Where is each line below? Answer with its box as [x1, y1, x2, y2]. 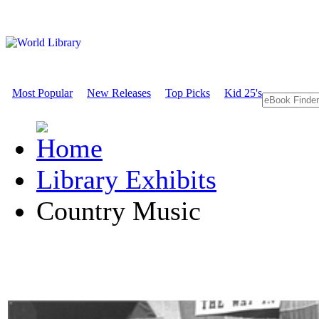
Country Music [36, 196, 201, 226]
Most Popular [12, 87, 73, 99]
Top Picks [165, 87, 210, 99]
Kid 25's [224, 87, 262, 99]
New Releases [87, 87, 151, 99]
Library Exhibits [36, 164, 216, 194]
